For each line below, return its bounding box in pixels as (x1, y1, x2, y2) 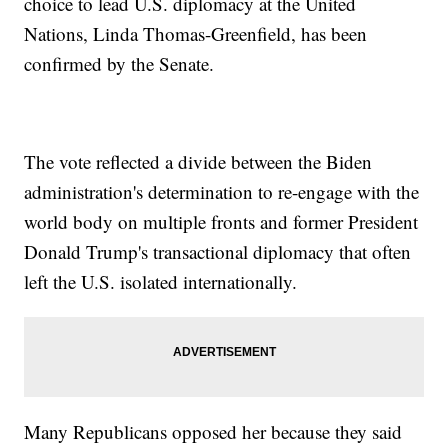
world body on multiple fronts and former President (24, 209, 419, 235)
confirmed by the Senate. (24, 51, 215, 77)
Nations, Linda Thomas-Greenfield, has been (24, 21, 368, 47)
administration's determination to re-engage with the (24, 179, 420, 205)
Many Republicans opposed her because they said (24, 419, 403, 445)
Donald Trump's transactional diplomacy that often (24, 239, 412, 265)
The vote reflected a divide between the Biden (24, 149, 373, 175)
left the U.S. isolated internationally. (24, 269, 298, 295)
